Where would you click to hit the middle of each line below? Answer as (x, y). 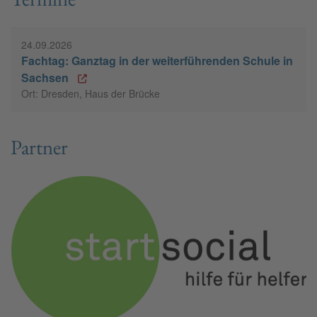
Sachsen (45, 78)
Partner (39, 148)
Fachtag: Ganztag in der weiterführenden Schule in (157, 61)
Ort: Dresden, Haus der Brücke (91, 94)
